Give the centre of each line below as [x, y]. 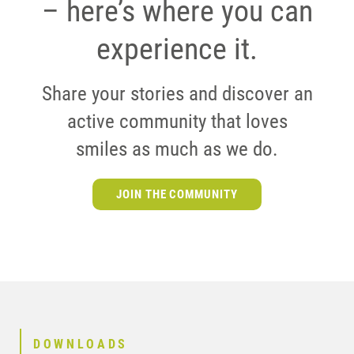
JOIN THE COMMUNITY [177, 194]
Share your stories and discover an [177, 93]
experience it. [177, 49]
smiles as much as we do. [177, 149]
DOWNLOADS [81, 345]
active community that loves [177, 121]
